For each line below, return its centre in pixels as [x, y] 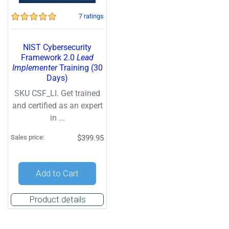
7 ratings [91, 16]
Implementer [35, 68]
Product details [57, 199]
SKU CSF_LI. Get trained [57, 93]
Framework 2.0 [49, 58]
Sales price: [28, 137]
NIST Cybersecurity [57, 47]
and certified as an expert [57, 106]
